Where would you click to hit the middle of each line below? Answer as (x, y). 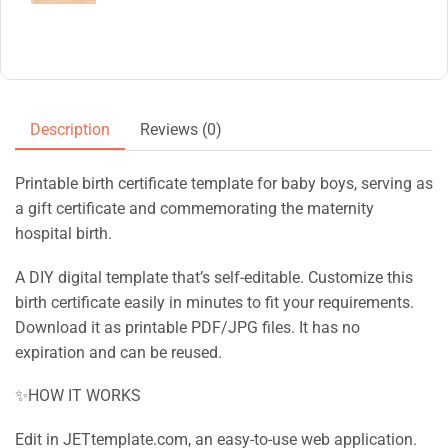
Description (70, 130)
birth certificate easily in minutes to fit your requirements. (214, 302)
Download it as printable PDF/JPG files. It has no (187, 327)
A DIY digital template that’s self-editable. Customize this (214, 277)
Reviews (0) (181, 130)
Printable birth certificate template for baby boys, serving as (224, 184)
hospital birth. (63, 234)
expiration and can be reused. (118, 352)
